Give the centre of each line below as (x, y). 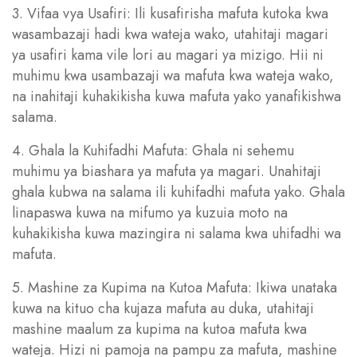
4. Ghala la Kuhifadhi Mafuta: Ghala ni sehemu (153, 150)
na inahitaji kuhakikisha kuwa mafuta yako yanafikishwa (177, 96)
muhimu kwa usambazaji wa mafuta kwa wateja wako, (173, 75)
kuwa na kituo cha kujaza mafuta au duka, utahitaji (163, 308)
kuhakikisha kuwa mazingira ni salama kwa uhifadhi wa (177, 233)
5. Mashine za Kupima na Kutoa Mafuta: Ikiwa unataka (175, 287)
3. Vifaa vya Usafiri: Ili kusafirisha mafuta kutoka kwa (170, 13)
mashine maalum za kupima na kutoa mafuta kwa (159, 329)
